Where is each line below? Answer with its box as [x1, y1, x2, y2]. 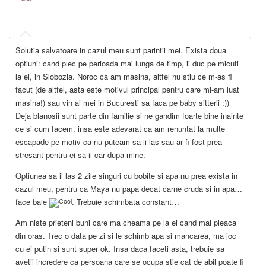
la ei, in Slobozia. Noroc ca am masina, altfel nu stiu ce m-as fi [15, 71, 232, 83]
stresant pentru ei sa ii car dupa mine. [15, 149, 145, 161]
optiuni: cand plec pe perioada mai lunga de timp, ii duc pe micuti [15, 58, 239, 69]
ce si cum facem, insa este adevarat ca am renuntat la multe [15, 123, 225, 135]
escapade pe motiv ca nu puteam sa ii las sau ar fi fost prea [15, 136, 222, 148]
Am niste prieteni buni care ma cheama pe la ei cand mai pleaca [15, 217, 236, 229]
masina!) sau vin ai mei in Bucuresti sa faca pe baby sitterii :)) [15, 97, 229, 109]
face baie [15, 196, 49, 208]
